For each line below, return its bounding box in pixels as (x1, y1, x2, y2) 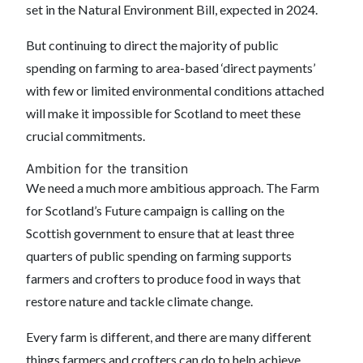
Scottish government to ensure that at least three (26, 225, 294, 241)
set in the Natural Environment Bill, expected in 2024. (26, 2, 318, 17)
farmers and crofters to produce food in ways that (26, 271, 301, 286)
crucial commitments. (26, 128, 147, 143)
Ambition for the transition (26, 160, 188, 177)
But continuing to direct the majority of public (26, 37, 279, 53)
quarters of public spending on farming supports (26, 248, 292, 263)
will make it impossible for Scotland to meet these (26, 105, 301, 121)
